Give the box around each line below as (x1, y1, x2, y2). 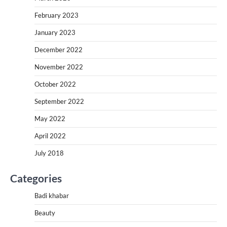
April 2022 (34, 131, 66, 140)
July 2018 (34, 148, 64, 157)
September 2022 (34, 97, 84, 105)
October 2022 (34, 80, 76, 88)
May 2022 (34, 114, 65, 123)
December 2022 (34, 45, 83, 54)
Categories (10, 171, 62, 184)
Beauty (34, 208, 55, 217)
